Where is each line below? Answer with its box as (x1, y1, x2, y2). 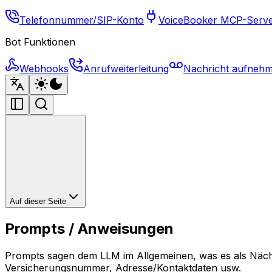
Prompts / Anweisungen (5, 219, 174, 237)
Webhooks (19, 63, 69, 75)
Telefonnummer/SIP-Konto (19, 14, 144, 26)
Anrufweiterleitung (83, 63, 169, 75)
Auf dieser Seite (10, 197, 66, 206)
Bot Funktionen (5, 36, 75, 48)
